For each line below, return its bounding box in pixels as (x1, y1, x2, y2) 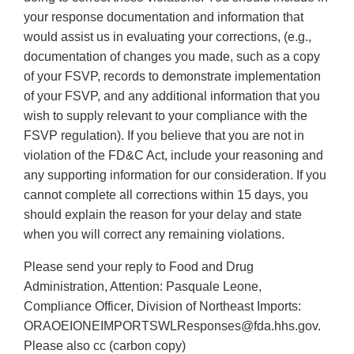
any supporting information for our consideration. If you (24, 168, 326, 183)
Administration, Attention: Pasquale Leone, (24, 280, 262, 294)
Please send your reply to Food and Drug (24, 260, 254, 274)
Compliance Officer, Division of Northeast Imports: (24, 299, 301, 314)
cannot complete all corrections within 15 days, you (24, 188, 308, 202)
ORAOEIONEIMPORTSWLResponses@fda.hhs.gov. (24, 319, 321, 333)
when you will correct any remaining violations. (24, 228, 284, 242)
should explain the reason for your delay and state (24, 208, 302, 222)
